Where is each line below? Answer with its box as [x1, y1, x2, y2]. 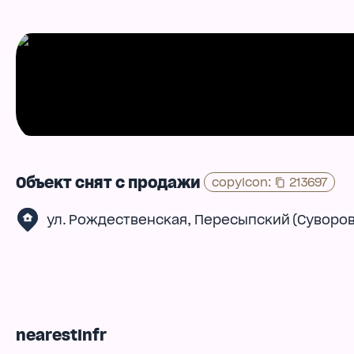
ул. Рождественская [46, 212, 187, 228]
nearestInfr [16, 326, 107, 345]
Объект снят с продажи [16, 173, 201, 193]
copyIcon [212, 175, 269, 190]
